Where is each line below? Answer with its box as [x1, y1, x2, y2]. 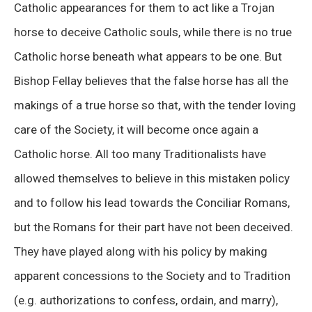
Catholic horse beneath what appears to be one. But [14, 49, 282, 63]
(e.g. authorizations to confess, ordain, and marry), [14, 292, 278, 307]
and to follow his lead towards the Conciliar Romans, [14, 195, 290, 210]
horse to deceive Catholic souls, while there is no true [14, 24, 292, 39]
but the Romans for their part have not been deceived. [14, 219, 293, 234]
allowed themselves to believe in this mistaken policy [14, 171, 290, 185]
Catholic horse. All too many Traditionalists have [14, 146, 266, 161]
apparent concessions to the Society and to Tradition [14, 268, 290, 283]
